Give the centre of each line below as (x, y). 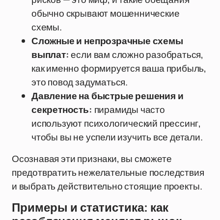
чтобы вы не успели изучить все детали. (117, 137)
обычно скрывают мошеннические (106, 13)
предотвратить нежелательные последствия (108, 172)
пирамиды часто (128, 110)
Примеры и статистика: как (90, 208)
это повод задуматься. (80, 82)
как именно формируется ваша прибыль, (119, 68)
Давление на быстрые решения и (108, 96)
